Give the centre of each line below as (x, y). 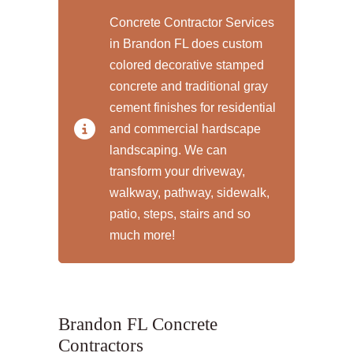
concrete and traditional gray (189, 87)
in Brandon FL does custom (186, 44)
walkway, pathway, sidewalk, (190, 193)
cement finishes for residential (193, 108)
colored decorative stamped (187, 65)
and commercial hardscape (185, 129)
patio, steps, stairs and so (180, 214)
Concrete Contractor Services (192, 23)
